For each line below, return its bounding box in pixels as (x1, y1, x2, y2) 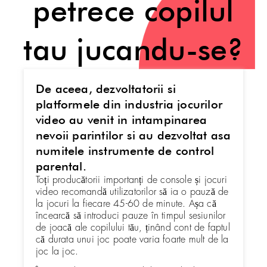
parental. (36, 159, 86, 173)
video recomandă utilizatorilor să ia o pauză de (36, 187, 229, 197)
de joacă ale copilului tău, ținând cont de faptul (36, 222, 230, 232)
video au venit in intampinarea (36, 112, 207, 127)
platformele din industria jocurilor (36, 97, 223, 111)
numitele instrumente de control (36, 143, 215, 158)
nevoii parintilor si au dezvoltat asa (36, 128, 231, 142)
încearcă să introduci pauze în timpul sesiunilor (36, 210, 226, 221)
